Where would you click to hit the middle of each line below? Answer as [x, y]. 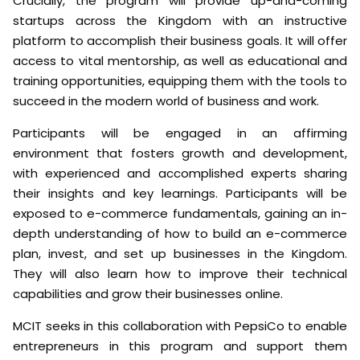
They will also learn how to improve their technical [180, 274]
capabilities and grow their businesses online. [148, 294]
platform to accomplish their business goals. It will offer [180, 41]
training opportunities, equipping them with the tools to [180, 81]
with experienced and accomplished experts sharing [180, 174]
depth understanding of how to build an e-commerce [180, 234]
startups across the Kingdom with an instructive [180, 21]
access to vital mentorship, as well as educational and [180, 61]
